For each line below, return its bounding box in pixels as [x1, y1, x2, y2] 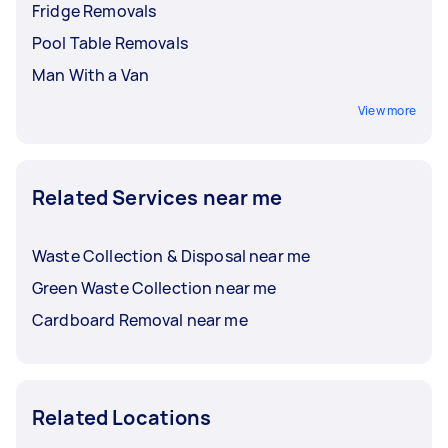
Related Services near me [32, 183, 283, 211]
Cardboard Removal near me [32, 308, 248, 331]
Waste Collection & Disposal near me [32, 244, 311, 267]
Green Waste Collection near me [32, 276, 277, 299]
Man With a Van [32, 63, 150, 86]
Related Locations [32, 403, 212, 431]
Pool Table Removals [32, 31, 188, 54]
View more [357, 101, 416, 119]
